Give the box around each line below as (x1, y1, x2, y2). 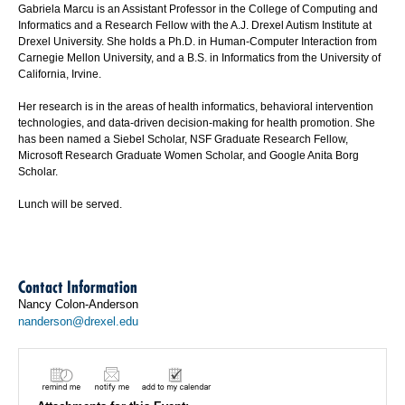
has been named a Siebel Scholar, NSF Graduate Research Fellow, (18, 133, 348, 146)
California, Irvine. (18, 68, 101, 80)
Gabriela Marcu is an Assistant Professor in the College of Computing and (18, 3, 378, 15)
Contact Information (18, 277, 137, 297)
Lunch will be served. (18, 198, 122, 211)
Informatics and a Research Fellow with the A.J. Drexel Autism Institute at (18, 19, 372, 32)
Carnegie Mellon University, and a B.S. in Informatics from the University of (18, 52, 381, 64)
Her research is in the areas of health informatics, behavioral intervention (18, 100, 373, 113)
